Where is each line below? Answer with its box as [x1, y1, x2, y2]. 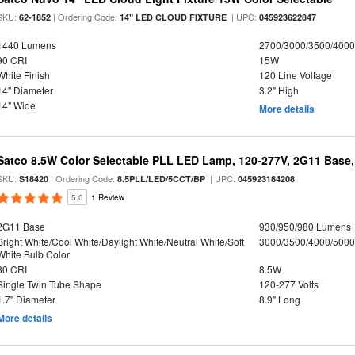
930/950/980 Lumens [258, 219, 351, 233]
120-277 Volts [258, 277, 319, 291]
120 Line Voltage [258, 68, 332, 82]
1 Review [91, 192, 125, 203]
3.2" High [258, 83, 299, 97]
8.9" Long [258, 292, 300, 306]
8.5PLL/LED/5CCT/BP [117, 173, 206, 185]
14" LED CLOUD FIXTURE [120, 11, 227, 23]
